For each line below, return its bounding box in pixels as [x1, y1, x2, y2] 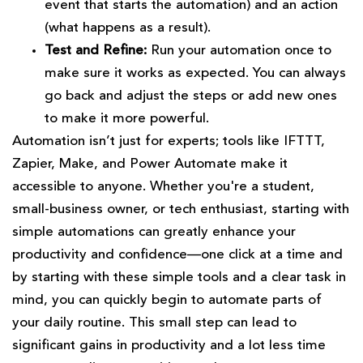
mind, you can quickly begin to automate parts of [12, 293, 322, 307]
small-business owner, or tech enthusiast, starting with [12, 202, 349, 216]
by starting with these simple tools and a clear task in [12, 270, 346, 284]
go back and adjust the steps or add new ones [45, 88, 337, 103]
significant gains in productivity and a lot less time [12, 338, 326, 352]
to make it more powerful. [45, 111, 209, 126]
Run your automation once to [147, 43, 331, 58]
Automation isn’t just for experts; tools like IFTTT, [12, 134, 325, 148]
